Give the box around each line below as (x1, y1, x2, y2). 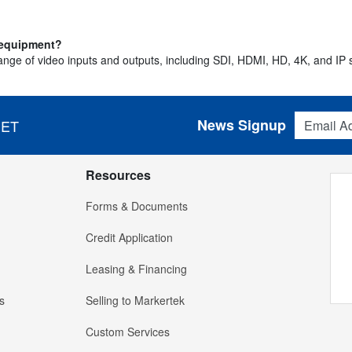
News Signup (196, 115, 286, 136)
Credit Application (86, 229, 173, 246)
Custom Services (86, 324, 170, 340)
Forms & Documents (86, 198, 188, 214)
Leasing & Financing (86, 261, 187, 277)
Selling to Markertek (86, 292, 185, 309)
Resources (86, 166, 151, 185)
